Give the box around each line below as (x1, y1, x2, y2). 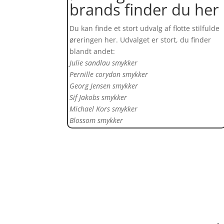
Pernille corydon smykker (69, 69, 148, 79)
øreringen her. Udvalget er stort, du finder (69, 35, 211, 45)
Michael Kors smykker (69, 104, 138, 114)
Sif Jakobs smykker (69, 92, 127, 102)
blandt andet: (69, 46, 115, 56)
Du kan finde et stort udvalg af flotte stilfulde (69, 23, 220, 33)
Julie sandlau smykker (69, 58, 138, 68)
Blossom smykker (69, 115, 123, 125)
